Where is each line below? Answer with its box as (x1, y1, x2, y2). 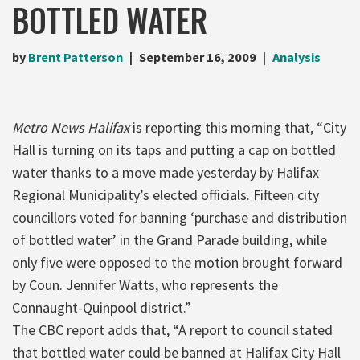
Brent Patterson (28, 48, 123, 65)
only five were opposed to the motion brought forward (12, 252, 342, 272)
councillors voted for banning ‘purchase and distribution (12, 207, 347, 227)
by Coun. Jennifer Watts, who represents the (12, 275, 278, 294)
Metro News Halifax (12, 117, 129, 137)
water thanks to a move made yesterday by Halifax (12, 162, 319, 182)
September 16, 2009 (139, 48, 256, 65)
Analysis (272, 48, 321, 65)
